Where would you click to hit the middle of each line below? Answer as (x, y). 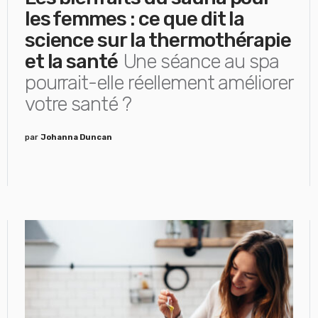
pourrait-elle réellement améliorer (158, 83)
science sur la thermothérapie (158, 40)
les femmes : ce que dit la (135, 19)
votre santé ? (78, 104)
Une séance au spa (201, 61)
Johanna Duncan (76, 137)
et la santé (71, 61)
